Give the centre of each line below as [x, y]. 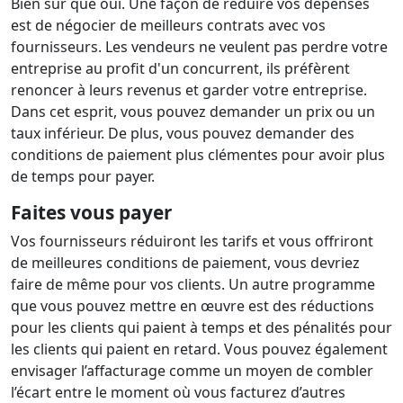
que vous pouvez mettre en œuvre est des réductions [193, 306]
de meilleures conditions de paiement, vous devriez [185, 263]
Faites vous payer [91, 212]
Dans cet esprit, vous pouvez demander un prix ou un [193, 112]
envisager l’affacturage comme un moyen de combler [192, 371]
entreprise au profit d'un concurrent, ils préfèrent [180, 68]
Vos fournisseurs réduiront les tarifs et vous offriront [192, 241]
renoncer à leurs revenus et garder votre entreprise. [189, 90]
